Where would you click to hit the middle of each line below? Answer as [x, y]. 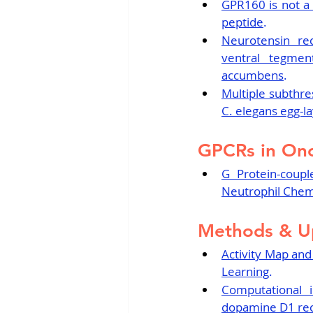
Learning [245, 271]
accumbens [253, 75]
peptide [242, 22]
